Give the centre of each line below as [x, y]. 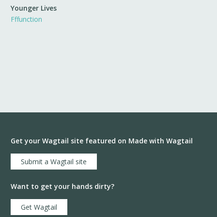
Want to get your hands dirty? [63, 186]
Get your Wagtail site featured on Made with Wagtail [102, 141]
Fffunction [27, 19]
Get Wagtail [39, 207]
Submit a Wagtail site [54, 162]
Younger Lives [34, 8]
